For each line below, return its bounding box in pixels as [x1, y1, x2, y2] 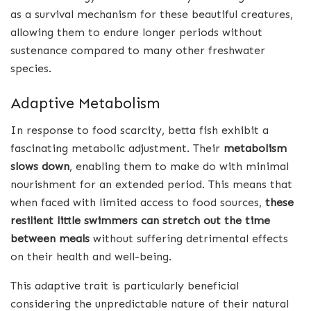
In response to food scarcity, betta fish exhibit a [10, 123, 269, 137]
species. [10, 62, 51, 76]
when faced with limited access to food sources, [10, 195, 265, 209]
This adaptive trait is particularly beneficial [10, 278, 239, 292]
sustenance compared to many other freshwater [10, 44, 265, 58]
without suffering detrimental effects [90, 231, 288, 245]
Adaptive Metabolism [10, 94, 160, 112]
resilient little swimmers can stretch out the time [10, 213, 270, 227]
